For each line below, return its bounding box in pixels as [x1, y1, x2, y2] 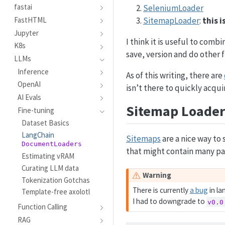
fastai [14, 2, 32, 12]
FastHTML [14, 15, 47, 25]
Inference [18, 66, 49, 76]
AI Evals [18, 92, 42, 102]
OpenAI [18, 79, 41, 89]
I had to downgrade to [132, 196, 206, 206]
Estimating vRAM [21, 151, 74, 161]
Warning [143, 170, 172, 180]
